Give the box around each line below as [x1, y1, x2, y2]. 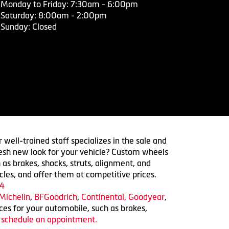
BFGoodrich [34, 192, 77, 201]
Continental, [81, 192, 126, 201]
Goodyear [128, 192, 165, 201]
